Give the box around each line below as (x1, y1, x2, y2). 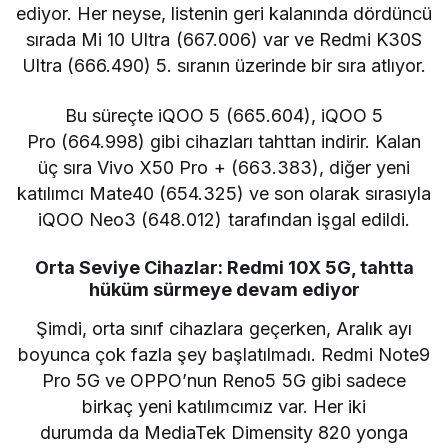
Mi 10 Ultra (81, 29, 171, 51)
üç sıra (38, 157, 98, 179)
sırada (26, 29, 82, 51)
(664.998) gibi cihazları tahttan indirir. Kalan (55, 131, 422, 153)
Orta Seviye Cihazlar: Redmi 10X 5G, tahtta (34, 257, 414, 279)
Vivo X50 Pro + (97, 157, 226, 179)
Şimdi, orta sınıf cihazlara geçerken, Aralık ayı (36, 318, 412, 340)
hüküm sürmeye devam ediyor (88, 279, 360, 301)
